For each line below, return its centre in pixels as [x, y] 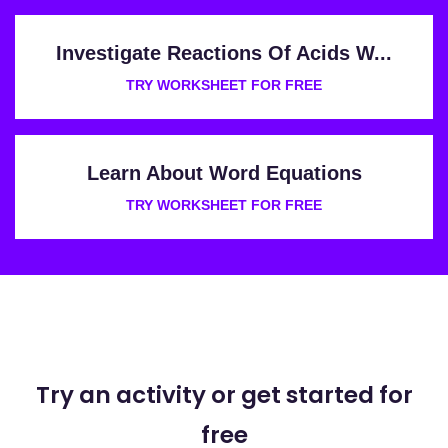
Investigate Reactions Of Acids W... [224, 52]
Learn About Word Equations [224, 172]
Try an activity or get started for [224, 394]
